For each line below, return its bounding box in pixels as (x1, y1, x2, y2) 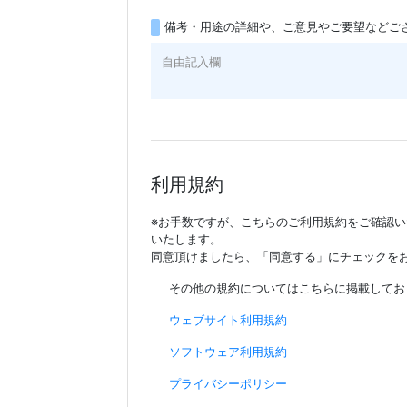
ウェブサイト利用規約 (168, 313, 287, 328)
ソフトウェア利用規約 (168, 344, 287, 360)
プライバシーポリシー (168, 376, 287, 392)
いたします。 (150, 232, 222, 247)
